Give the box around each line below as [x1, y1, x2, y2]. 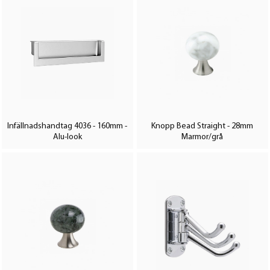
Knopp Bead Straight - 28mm [151, 122, 254, 131]
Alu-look [52, 133, 82, 142]
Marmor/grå [181, 133, 224, 142]
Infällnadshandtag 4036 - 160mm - [7, 122, 128, 131]
